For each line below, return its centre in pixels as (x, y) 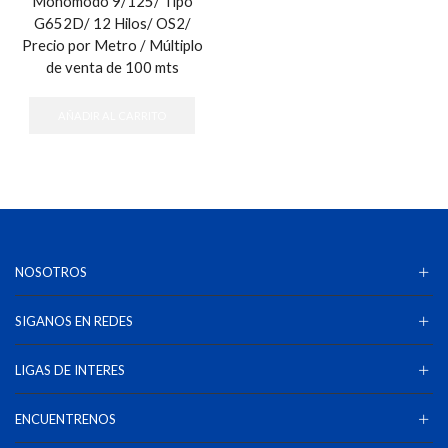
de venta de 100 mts (112, 67)
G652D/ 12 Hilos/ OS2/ (112, 23)
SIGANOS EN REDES (74, 320)
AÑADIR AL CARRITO (112, 115)
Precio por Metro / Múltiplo (112, 45)
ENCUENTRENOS (65, 418)
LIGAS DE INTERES (70, 369)
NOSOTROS (51, 271)
